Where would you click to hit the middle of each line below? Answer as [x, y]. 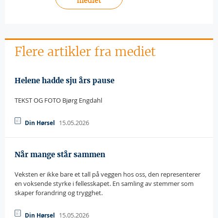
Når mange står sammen [60, 154]
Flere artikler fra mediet [85, 52]
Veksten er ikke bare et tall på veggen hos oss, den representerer [108, 174]
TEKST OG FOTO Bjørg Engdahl [58, 100]
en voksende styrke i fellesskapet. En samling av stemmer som [104, 183]
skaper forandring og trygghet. [59, 193]
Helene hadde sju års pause [64, 81]
